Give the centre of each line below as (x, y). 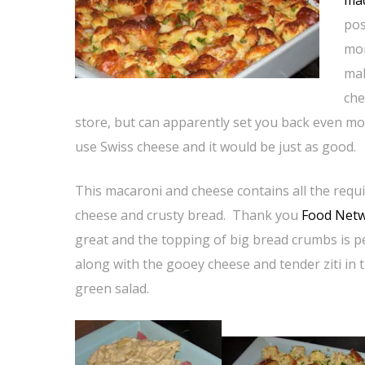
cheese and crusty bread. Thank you (188, 215)
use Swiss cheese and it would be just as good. (215, 147)
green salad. (112, 288)
